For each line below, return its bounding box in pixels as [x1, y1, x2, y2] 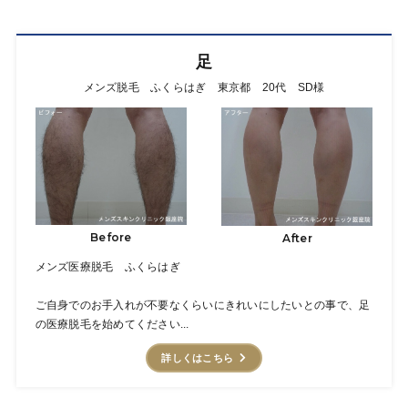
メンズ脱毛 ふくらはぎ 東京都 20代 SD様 [83, 81, 325, 95]
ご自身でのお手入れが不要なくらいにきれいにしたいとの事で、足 [35, 298, 371, 311]
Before [90, 230, 132, 245]
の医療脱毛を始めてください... [35, 317, 189, 331]
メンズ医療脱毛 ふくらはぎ [35, 260, 180, 273]
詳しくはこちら [161, 352, 234, 363]
